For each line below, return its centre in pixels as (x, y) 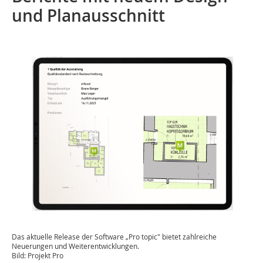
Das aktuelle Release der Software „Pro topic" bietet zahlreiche (114, 237)
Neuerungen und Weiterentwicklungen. (75, 246)
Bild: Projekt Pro (38, 256)
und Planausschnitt (88, 16)
